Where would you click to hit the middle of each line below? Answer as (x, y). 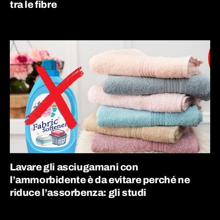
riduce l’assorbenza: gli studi (78, 192)
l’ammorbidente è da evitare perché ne (100, 179)
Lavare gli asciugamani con (74, 167)
